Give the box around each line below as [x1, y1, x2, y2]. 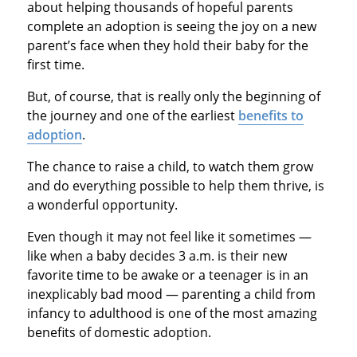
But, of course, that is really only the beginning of [26, 88, 320, 106]
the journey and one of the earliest [26, 107, 238, 125]
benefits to [237, 107, 304, 125]
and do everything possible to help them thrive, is [26, 177, 324, 195]
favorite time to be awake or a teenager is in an [26, 266, 308, 284]
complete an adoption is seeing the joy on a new [26, 18, 316, 36]
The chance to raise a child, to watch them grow [26, 158, 313, 176]
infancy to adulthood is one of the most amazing [26, 304, 317, 323]
